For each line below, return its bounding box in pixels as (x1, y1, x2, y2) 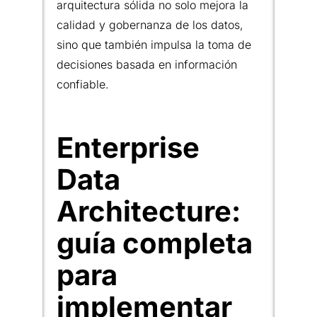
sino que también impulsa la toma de (57, 37, 251, 52)
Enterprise (57, 129, 200, 165)
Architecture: (57, 193, 241, 229)
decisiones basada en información (57, 57, 237, 71)
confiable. (57, 76, 109, 91)
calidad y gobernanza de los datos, (57, 17, 243, 32)
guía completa (57, 225, 253, 260)
